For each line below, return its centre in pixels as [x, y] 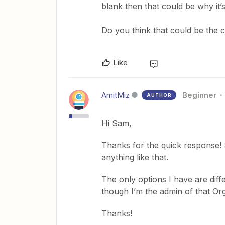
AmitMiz [116, 95]
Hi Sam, [118, 123]
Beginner [199, 95]
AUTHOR [159, 95]
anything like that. [136, 157]
